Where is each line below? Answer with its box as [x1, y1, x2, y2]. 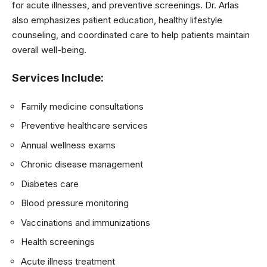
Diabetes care [21, 178, 79, 190]
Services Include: [12, 72, 104, 84]
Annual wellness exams [21, 139, 116, 151]
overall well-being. [12, 44, 86, 55]
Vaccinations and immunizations [21, 216, 150, 228]
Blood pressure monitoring [21, 197, 129, 209]
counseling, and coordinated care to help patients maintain [12, 29, 250, 41]
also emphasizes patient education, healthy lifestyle [12, 14, 222, 26]
